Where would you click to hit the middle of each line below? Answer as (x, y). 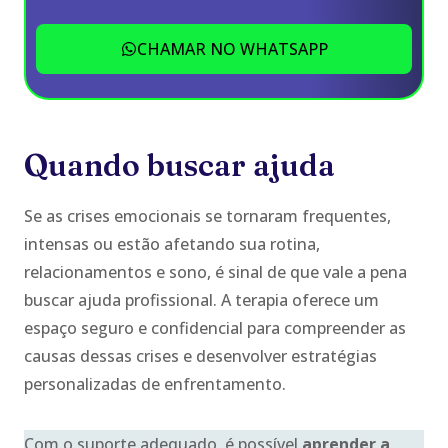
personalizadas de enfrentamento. (155, 383)
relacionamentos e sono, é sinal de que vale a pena (215, 271)
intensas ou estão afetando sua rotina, (172, 243)
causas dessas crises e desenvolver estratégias (200, 355)
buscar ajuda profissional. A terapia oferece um (201, 299)
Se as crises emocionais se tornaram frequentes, (207, 215)
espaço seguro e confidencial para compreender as (215, 327)
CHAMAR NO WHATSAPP (232, 48)
